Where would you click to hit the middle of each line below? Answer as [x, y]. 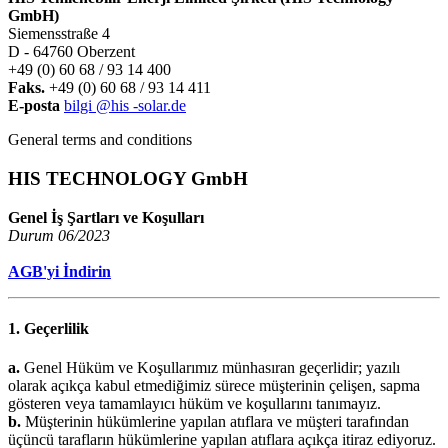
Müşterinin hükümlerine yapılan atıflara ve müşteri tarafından [215, 422]
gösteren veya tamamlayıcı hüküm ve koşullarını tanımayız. [194, 404]
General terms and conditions [100, 140]
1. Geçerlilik [48, 328]
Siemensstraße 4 [59, 34]
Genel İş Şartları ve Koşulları [106, 217]
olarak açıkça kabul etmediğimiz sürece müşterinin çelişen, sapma [214, 386]
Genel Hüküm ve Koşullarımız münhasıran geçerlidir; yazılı [210, 368]
